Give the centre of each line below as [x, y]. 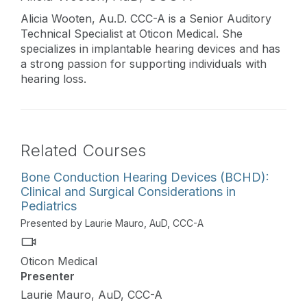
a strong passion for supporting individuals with [144, 63]
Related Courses [83, 150]
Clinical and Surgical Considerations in [128, 191]
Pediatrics [49, 206]
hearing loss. [55, 78]
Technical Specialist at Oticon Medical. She [132, 33]
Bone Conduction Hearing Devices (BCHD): [145, 177]
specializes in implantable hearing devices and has [150, 48]
